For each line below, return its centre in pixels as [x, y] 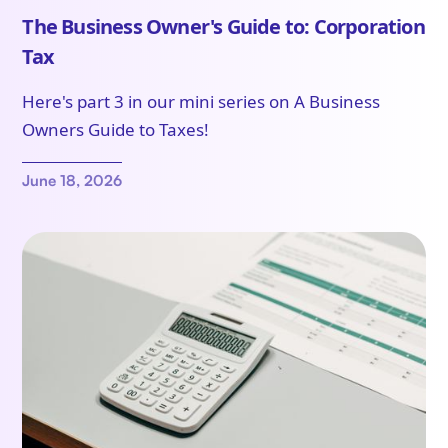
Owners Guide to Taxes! [116, 130]
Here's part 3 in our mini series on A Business [201, 102]
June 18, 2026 [72, 181]
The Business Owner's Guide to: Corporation [223, 27]
